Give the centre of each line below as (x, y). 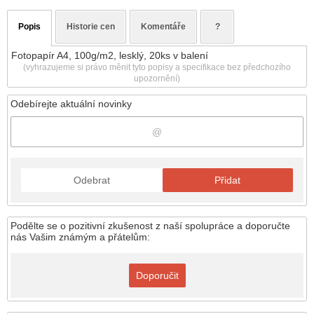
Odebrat (91, 180)
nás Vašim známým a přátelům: (80, 237)
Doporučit (157, 275)
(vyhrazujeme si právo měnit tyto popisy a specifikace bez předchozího (157, 67)
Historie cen (91, 27)
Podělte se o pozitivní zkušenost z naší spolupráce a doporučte (150, 226)
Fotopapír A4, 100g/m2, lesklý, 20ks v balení (110, 55)
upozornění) (157, 78)
